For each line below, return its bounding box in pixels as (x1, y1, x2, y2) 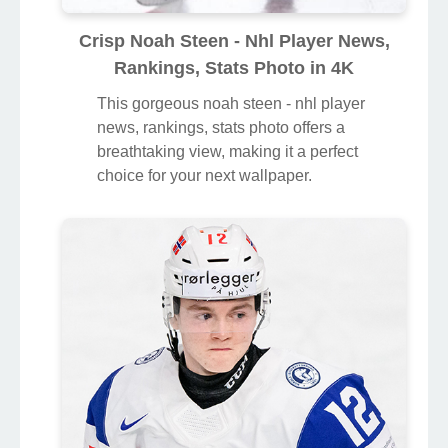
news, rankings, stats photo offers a (97, 118, 345, 136)
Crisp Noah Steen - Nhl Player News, (78, 30, 390, 51)
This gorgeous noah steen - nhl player (97, 94, 365, 112)
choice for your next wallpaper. (97, 166, 312, 184)
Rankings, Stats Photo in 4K (114, 57, 354, 78)
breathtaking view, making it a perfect (97, 142, 358, 160)
